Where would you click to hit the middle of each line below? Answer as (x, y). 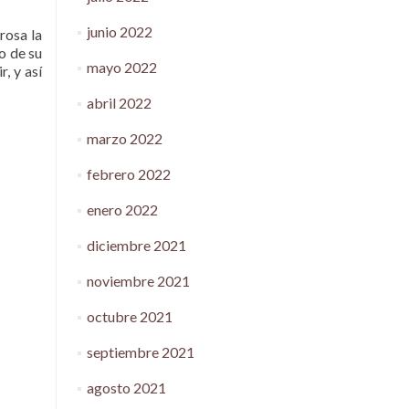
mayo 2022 (121, 67)
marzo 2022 (124, 138)
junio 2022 (119, 31)
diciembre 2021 (136, 245)
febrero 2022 (128, 174)
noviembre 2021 (138, 281)
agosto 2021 (126, 388)
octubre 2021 (129, 316)
